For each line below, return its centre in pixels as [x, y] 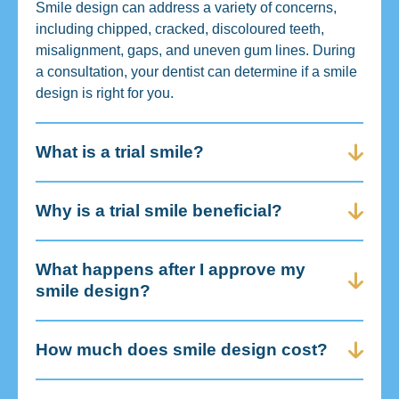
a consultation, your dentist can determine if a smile [196, 71]
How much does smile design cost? [182, 349]
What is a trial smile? [120, 151]
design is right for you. [105, 93]
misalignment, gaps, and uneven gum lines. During [195, 50]
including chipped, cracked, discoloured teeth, [180, 28]
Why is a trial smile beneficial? [159, 210]
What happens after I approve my [171, 269]
